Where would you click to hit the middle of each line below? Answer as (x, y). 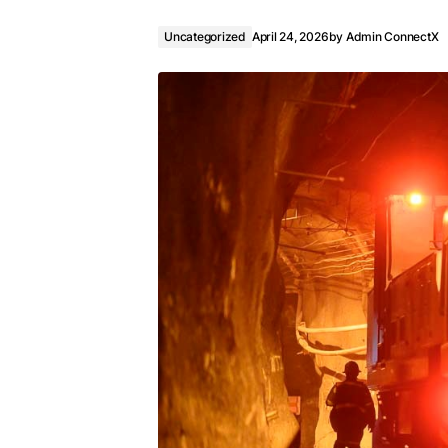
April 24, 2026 (290, 36)
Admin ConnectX (392, 36)
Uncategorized (205, 36)
